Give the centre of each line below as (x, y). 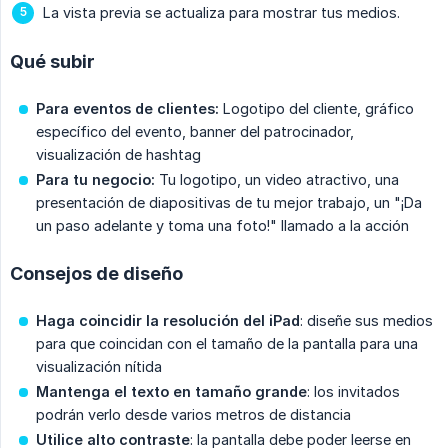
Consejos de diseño (96, 274)
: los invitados (353, 392)
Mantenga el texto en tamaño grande (171, 392)
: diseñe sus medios (366, 321)
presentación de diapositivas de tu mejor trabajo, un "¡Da (229, 203)
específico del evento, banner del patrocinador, (195, 132)
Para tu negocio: (95, 180)
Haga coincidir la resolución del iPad (168, 321)
